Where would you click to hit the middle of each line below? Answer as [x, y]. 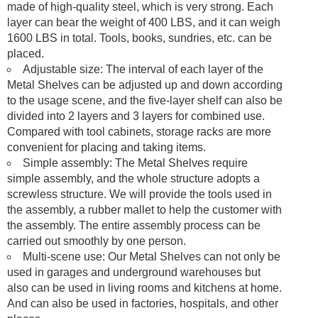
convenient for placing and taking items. [106, 147]
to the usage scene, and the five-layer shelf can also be [145, 100]
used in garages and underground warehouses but [134, 272]
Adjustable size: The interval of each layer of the [143, 69]
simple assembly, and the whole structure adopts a [133, 178]
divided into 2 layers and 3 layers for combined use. [136, 116]
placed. [26, 53]
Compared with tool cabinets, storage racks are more [139, 131]
